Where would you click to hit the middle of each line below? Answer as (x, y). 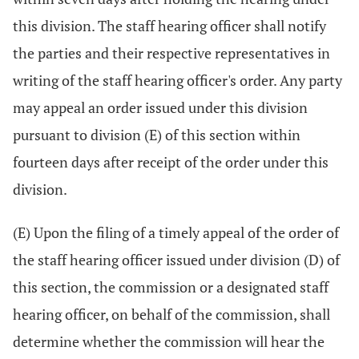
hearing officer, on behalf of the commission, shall (171, 314)
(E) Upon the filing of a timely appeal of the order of (176, 232)
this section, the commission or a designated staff (171, 287)
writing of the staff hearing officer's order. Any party (177, 80)
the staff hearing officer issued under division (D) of (176, 260)
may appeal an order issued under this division (160, 107)
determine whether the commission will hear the (169, 341)
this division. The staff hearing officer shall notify (169, 26)
